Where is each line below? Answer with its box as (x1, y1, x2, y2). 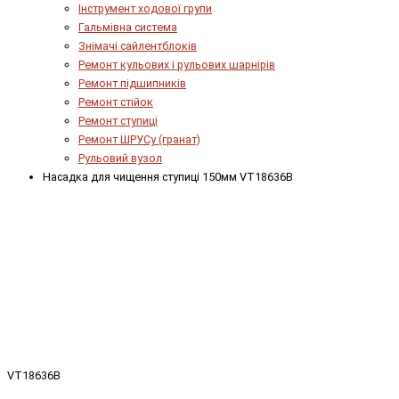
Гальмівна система (78, 20, 177, 34)
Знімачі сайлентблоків (78, 38, 197, 53)
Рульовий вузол (78, 151, 162, 165)
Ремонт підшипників (78, 76, 186, 90)
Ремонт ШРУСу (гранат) (78, 132, 200, 146)
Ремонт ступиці (78, 113, 158, 127)
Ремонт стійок (78, 94, 153, 109)
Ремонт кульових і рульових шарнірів (78, 57, 275, 71)
